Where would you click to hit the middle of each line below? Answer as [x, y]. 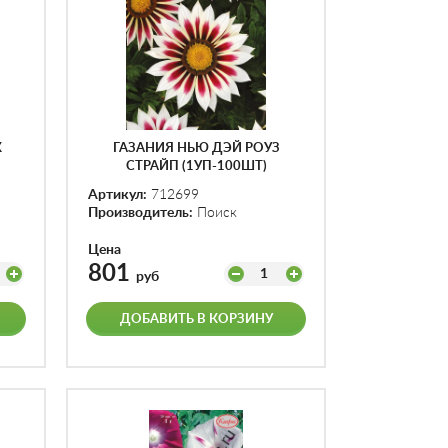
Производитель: [140, 213]
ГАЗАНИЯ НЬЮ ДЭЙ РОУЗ [196, 148]
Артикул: [117, 195]
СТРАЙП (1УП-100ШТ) [196, 166]
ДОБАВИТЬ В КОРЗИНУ [196, 319]
